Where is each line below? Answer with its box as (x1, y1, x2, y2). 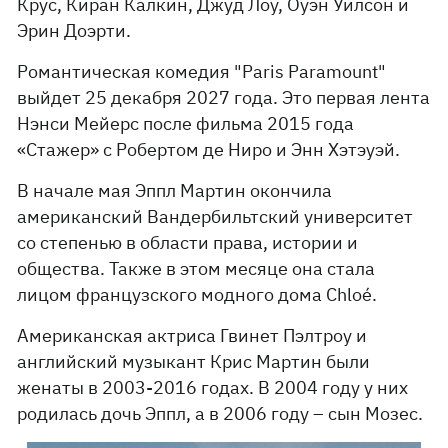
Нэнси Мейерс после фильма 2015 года (17, 112, 355, 135)
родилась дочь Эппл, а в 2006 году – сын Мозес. (17, 402, 424, 425)
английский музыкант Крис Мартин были (17, 350, 371, 373)
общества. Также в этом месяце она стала (17, 257, 376, 280)
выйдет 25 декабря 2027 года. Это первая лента (17, 86, 431, 109)
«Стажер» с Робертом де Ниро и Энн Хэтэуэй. (17, 138, 401, 161)
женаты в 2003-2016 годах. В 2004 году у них (17, 376, 409, 399)
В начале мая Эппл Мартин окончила (17, 179, 333, 202)
